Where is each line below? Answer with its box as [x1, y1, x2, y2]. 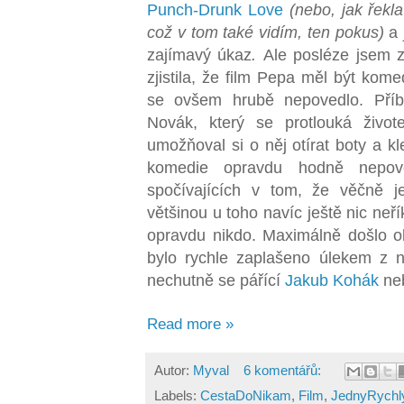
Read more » [147, 316, 234, 334]
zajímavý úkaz [147, 45, 252, 65]
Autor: [154, 362, 193, 378]
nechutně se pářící [147, 271, 285, 290]
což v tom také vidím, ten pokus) [147, 23, 390, 42]
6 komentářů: [243, 362, 325, 378]
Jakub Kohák [285, 271, 379, 290]
